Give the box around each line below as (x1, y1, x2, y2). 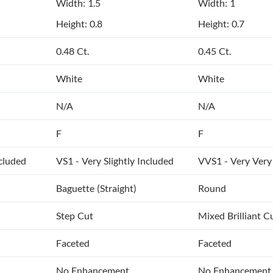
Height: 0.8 (56, 18, 102, 30)
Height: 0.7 (198, 18, 244, 30)
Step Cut (56, 210, 93, 222)
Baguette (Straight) (56, 182, 136, 194)
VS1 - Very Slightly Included (56, 155, 174, 167)
